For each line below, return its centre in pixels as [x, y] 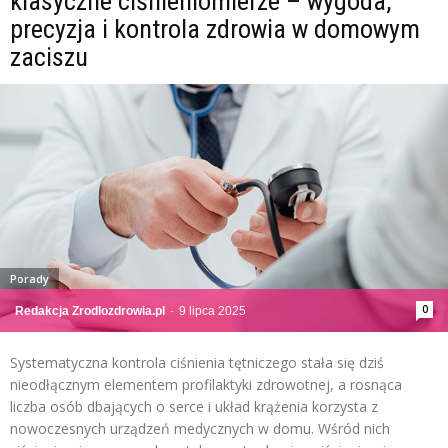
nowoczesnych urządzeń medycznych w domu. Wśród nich [200, 429]
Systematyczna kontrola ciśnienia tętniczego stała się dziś [197, 363]
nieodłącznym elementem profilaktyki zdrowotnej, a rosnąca [206, 385]
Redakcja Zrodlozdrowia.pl [90, 311]
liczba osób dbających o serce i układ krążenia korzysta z [194, 407]
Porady [29, 279]
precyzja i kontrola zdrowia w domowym [215, 29]
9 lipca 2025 [212, 311]
